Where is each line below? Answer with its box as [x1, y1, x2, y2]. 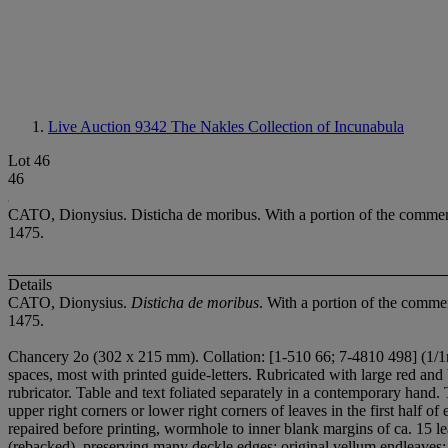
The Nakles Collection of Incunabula [171, 118, 404, 135]
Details [8, 276, 52, 294]
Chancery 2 [8, 348, 81, 366]
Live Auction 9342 [48, 118, 171, 135]
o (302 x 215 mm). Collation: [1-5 [81, 348, 295, 366]
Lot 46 [8, 152, 50, 169]
